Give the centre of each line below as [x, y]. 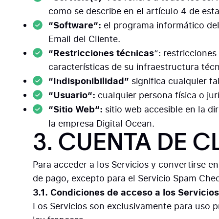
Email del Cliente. [85, 39]
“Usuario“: [73, 95]
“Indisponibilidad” [90, 81]
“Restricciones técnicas [101, 53]
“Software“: [76, 25]
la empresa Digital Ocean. [102, 123]
